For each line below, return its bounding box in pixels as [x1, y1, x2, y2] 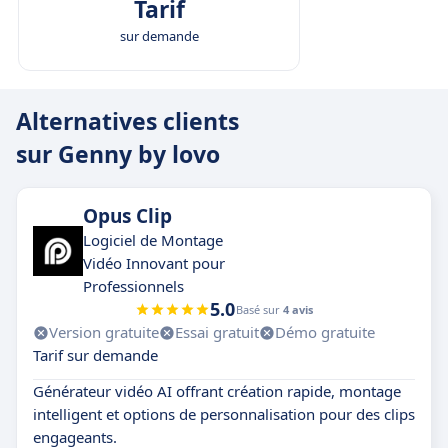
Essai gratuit [175, 322, 259, 342]
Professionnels [83, 276, 184, 296]
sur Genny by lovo [16, 138, 220, 170]
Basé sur [236, 302, 283, 317]
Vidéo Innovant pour [83, 253, 225, 273]
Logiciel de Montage [83, 230, 223, 250]
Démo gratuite [275, 322, 375, 342]
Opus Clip [83, 203, 172, 229]
